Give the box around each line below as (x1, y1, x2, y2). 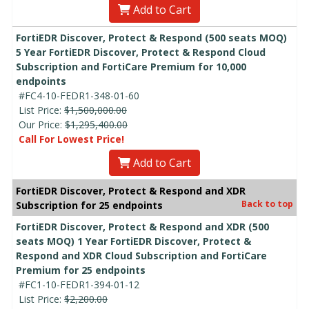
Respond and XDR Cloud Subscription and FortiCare (16, 249, 267, 263)
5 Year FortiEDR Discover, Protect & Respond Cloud (16, 46, 266, 59)
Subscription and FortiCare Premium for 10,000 (16, 60, 246, 74)
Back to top (241, 198, 293, 210)
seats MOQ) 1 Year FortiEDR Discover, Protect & (16, 235, 251, 248)
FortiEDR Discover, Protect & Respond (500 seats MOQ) (16, 31, 287, 45)
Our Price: (19, 118, 65, 132)
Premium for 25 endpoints (16, 263, 146, 277)
